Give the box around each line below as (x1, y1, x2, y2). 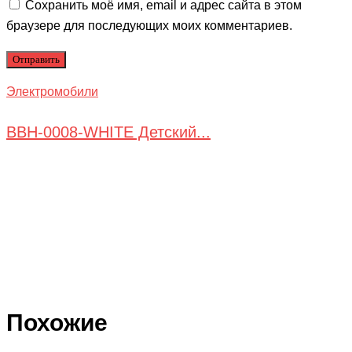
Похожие (6, 309, 108, 335)
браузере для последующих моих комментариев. (6, 18, 292, 32)
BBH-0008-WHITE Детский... (6, 123, 211, 141)
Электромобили (6, 84, 98, 98)
